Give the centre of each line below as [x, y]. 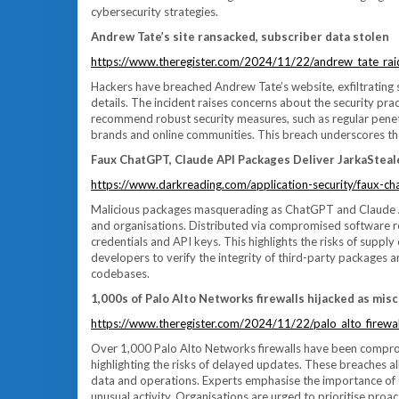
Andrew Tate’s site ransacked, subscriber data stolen [240, 37]
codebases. [120, 273]
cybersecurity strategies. [155, 12]
